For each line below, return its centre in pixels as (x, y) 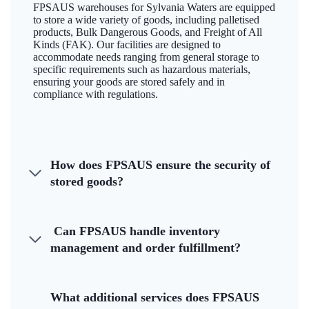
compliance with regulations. (96, 94)
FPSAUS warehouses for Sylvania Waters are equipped (154, 8)
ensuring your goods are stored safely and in (129, 82)
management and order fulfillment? (146, 248)
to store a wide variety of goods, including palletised (146, 20)
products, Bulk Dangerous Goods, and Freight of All (148, 32)
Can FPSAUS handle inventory (135, 231)
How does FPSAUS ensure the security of (160, 165)
